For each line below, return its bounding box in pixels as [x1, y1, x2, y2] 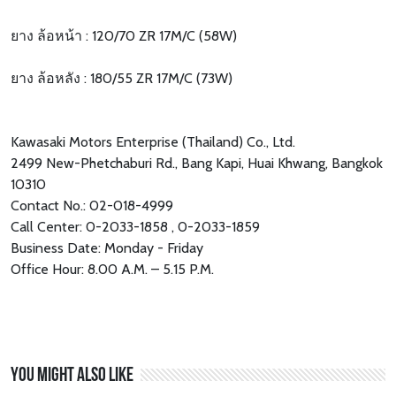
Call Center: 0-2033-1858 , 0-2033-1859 [11, 218, 260, 236]
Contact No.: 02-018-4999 [11, 197, 173, 215]
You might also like [11, 366, 133, 387]
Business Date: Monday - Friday [11, 240, 203, 257]
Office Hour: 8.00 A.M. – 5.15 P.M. [11, 261, 214, 278]
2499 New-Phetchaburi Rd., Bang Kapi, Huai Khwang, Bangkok [11, 155, 383, 172]
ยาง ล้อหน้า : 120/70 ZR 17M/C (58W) [11, 27, 237, 45]
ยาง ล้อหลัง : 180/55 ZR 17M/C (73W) [11, 70, 232, 88]
